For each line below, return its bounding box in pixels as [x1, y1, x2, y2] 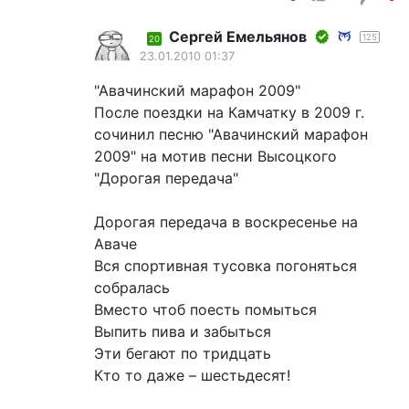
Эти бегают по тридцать [94, 344, 271, 363]
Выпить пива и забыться [94, 322, 271, 341]
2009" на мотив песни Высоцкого [94, 147, 337, 166]
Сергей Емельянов [169, 27, 307, 47]
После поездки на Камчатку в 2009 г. [94, 103, 364, 122]
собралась [94, 278, 170, 298]
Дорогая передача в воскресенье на [94, 213, 358, 232]
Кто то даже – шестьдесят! [94, 366, 290, 385]
